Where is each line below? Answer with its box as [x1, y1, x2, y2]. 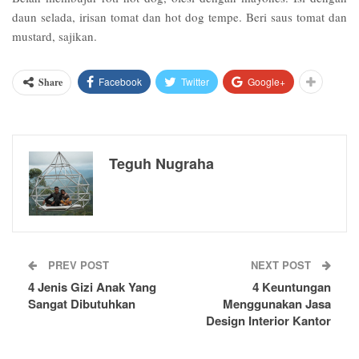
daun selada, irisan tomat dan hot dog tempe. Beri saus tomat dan [12, 8, 347, 25]
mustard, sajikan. [12, 27, 97, 44]
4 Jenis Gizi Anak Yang [28, 277, 156, 296]
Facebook [99, 74, 142, 88]
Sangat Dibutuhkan [28, 294, 135, 313]
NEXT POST [251, 256, 314, 272]
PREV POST [45, 256, 109, 272]
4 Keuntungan [252, 277, 331, 296]
